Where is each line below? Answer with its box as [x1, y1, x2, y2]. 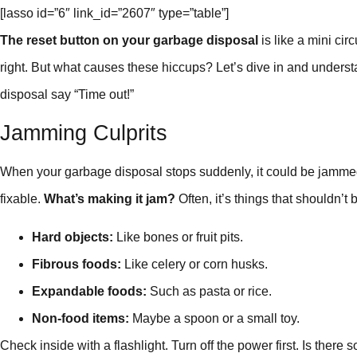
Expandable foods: [32, 284, 147, 299]
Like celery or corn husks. [121, 257, 268, 272]
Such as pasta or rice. [147, 284, 272, 299]
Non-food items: [32, 312, 129, 326]
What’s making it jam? [44, 191, 175, 206]
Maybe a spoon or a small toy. [129, 312, 300, 326]
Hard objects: [32, 230, 113, 245]
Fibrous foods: [32, 257, 121, 272]
